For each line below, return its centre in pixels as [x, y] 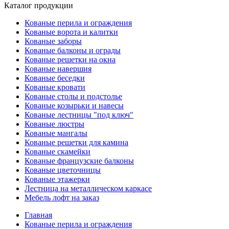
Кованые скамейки [58, 152]
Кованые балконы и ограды [73, 50]
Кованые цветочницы [63, 170]
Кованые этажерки [57, 179]
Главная [38, 215]
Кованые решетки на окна [70, 60]
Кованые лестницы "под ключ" [79, 115]
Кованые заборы [53, 41]
